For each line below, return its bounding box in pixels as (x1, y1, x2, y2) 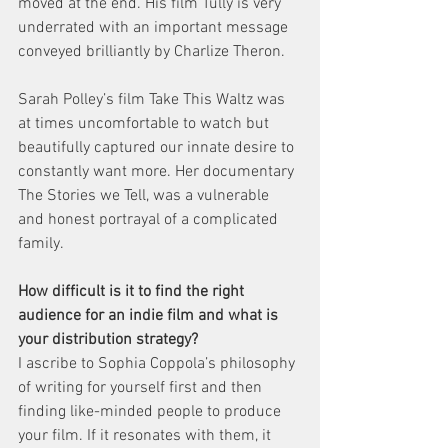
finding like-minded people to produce (18, 402, 285, 423)
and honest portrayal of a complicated (18, 210, 282, 231)
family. (18, 234, 64, 255)
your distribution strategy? (18, 330, 198, 351)
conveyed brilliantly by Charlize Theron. (18, 42, 285, 63)
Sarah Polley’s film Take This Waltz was (18, 90, 289, 111)
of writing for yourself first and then (18, 378, 266, 399)
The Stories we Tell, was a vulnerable (18, 186, 273, 207)
